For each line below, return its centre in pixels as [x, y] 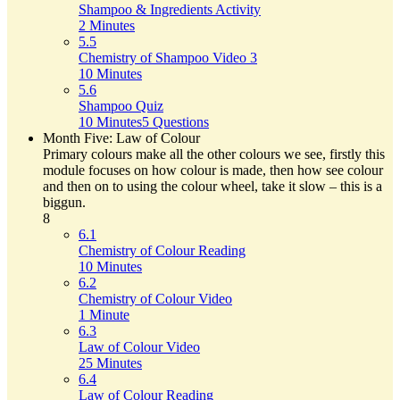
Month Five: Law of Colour [121, 138]
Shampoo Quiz [121, 106]
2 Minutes [107, 26]
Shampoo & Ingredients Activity [170, 10]
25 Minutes [110, 363]
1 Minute [104, 315]
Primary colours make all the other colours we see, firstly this [214, 154]
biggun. [64, 203]
